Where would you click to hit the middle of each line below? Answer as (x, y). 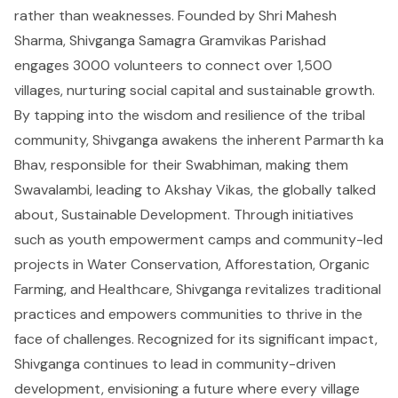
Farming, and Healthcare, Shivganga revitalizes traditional (198, 289)
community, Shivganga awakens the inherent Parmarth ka (199, 139)
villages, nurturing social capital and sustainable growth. (195, 90)
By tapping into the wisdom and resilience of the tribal (190, 115)
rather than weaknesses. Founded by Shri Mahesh (175, 15)
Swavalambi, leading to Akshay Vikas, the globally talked (195, 189)
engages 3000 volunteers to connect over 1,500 (173, 65)
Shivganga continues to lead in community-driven (175, 363)
